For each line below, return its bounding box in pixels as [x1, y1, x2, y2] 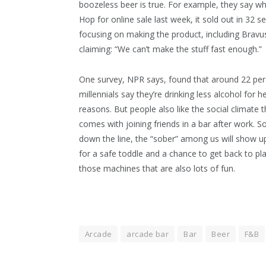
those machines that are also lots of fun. [79, 162, 235, 174]
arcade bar [126, 228, 169, 239]
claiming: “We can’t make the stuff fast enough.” [79, 43, 262, 55]
